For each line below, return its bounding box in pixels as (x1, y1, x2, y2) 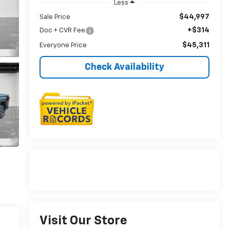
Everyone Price (39, 42, 87, 49)
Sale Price (39, 13, 70, 21)
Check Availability (84, 62, 164, 72)
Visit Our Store (39, 215, 127, 227)
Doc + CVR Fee (39, 27, 85, 34)
